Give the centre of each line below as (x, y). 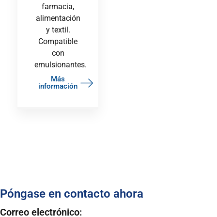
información (58, 86)
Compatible (58, 42)
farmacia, (58, 7)
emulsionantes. (60, 65)
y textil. (58, 30)
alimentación (58, 18)
